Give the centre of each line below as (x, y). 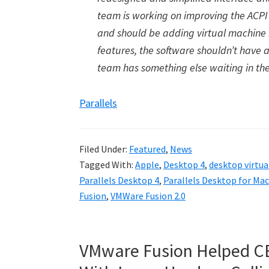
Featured (147, 149)
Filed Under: (104, 149)
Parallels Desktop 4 (119, 180)
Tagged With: (107, 165)
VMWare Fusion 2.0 (148, 196)
